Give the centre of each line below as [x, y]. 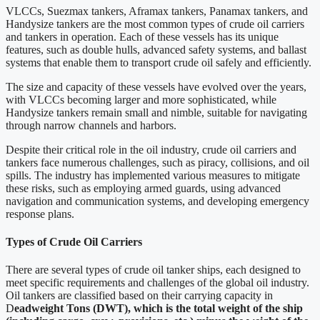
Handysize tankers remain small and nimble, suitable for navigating [156, 112]
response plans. [40, 214]
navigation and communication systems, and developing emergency [157, 201]
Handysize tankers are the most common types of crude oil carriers [155, 24]
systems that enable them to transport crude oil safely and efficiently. [159, 62]
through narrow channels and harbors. [91, 125]
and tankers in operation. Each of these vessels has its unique [142, 36]
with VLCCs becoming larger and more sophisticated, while [141, 99]
